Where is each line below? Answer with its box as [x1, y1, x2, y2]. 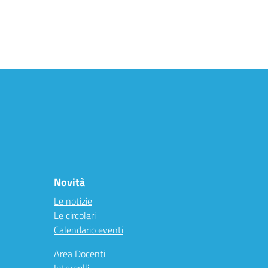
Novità [54, 174, 85, 190]
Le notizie [54, 194, 92, 208]
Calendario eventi [54, 223, 123, 237]
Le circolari [54, 208, 96, 223]
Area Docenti [54, 246, 105, 261]
